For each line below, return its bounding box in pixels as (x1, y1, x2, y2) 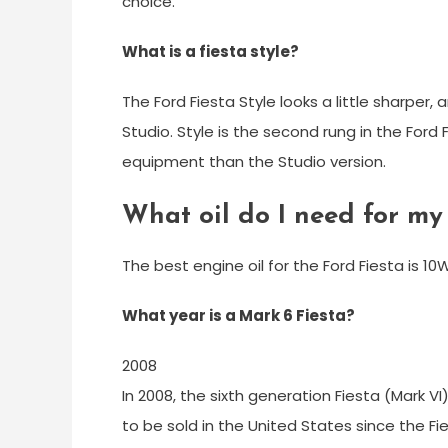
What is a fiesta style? (122, 41, 299, 62)
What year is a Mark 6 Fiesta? (122, 305, 355, 326)
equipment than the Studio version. (122, 151, 386, 172)
